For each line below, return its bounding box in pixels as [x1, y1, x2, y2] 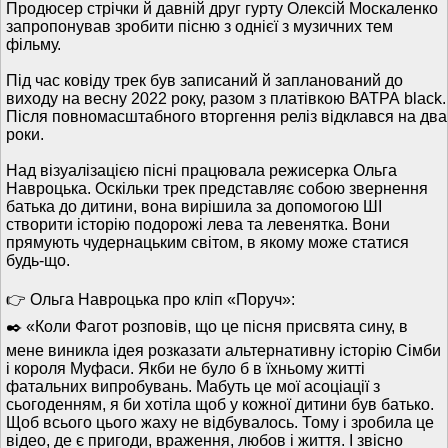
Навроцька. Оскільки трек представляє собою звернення [6, 180, 428, 197]
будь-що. [6, 252, 70, 269]
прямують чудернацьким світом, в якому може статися [6, 234, 409, 251]
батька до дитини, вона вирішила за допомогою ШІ [6, 198, 382, 215]
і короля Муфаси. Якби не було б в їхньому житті [6, 360, 365, 377]
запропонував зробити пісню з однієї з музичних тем [6, 18, 393, 35]
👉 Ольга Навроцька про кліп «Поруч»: [6, 291, 295, 308]
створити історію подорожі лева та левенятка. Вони [6, 216, 390, 233]
